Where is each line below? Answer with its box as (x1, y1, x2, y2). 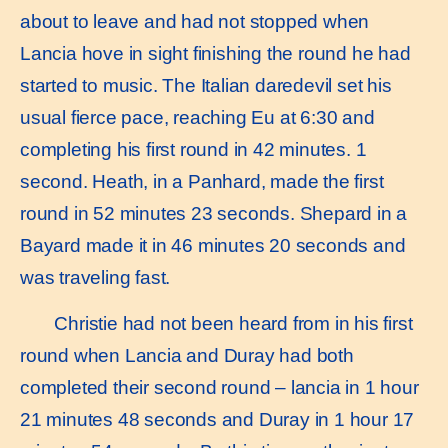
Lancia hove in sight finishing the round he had (20, 42, 411, 64)
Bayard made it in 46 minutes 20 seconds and (20, 234, 406, 256)
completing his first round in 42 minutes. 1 (20, 138, 367, 160)
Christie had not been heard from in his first (40, 313, 413, 335)
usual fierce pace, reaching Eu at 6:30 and (20, 106, 375, 128)
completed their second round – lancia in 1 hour (20, 377, 419, 399)
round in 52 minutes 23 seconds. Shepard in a (20, 202, 408, 224)
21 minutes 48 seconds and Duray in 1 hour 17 (20, 409, 415, 431)
